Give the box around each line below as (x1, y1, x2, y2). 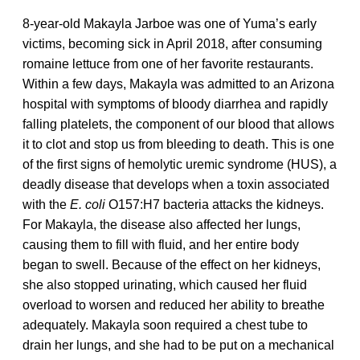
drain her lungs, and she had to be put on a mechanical (22, 337, 334, 352)
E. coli (70, 197, 105, 211)
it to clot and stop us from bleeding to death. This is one (22, 137, 334, 151)
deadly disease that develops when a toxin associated (22, 177, 329, 191)
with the (22, 197, 70, 211)
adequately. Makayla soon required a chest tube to (22, 317, 308, 332)
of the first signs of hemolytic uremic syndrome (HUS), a (22, 157, 337, 171)
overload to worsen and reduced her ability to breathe (22, 297, 325, 312)
